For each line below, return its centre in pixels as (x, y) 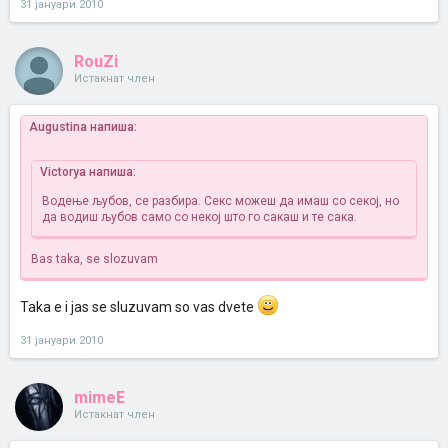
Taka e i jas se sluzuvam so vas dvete (138, 307)
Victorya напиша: (88, 172)
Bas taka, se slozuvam (94, 259)
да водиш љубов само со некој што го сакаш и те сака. (199, 217)
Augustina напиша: (83, 127)
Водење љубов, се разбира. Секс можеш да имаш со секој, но (220, 201)
